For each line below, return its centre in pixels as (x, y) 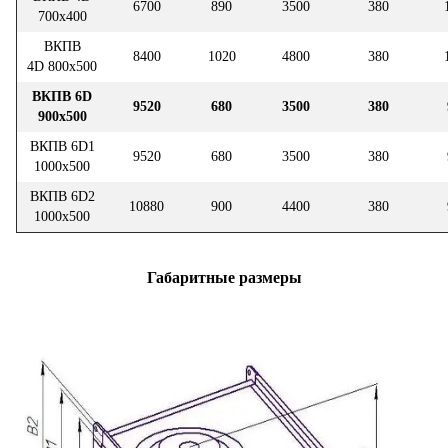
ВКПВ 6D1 (62, 146)
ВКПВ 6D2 (62, 196)
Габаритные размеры (224, 277)
